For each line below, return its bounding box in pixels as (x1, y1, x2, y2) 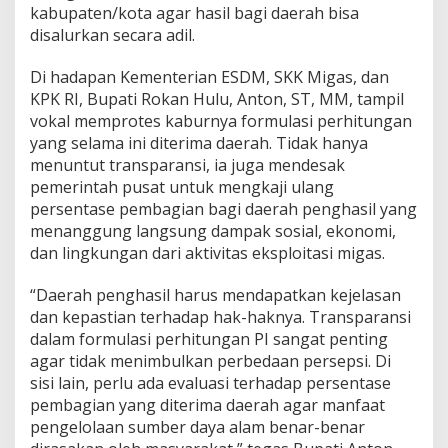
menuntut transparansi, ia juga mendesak (30, 153, 345, 176)
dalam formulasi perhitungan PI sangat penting (30, 327, 388, 350)
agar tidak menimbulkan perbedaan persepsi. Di (30, 349, 391, 372)
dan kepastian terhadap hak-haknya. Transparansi (30, 305, 411, 328)
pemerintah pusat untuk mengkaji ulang (30, 175, 334, 198)
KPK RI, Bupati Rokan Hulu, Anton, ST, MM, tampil (30, 87, 404, 110)
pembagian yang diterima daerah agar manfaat (30, 393, 385, 416)
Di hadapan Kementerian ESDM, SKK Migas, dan (30, 65, 389, 88)
